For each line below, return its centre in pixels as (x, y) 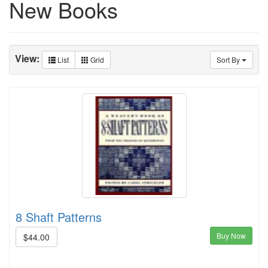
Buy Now (231, 235)
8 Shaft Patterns (59, 217)
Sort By (229, 59)
